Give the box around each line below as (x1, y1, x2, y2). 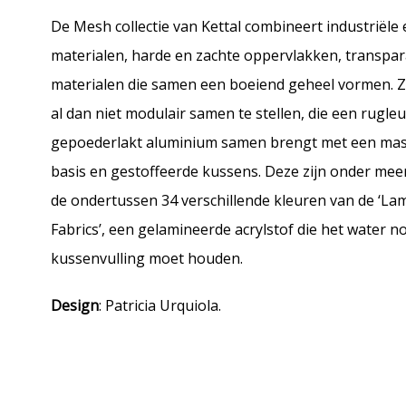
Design (51, 295, 99, 316)
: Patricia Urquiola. (99, 295, 221, 316)
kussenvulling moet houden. (51, 248, 243, 269)
